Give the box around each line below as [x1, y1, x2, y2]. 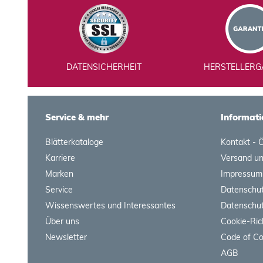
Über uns [45, 216, 79, 227]
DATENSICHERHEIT [66, 62, 141, 72]
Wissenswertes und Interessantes [45, 200, 176, 211]
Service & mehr [45, 112, 109, 123]
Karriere [45, 153, 75, 163]
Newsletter [45, 232, 87, 242]
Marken [45, 168, 73, 179]
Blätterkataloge [45, 137, 103, 147]
